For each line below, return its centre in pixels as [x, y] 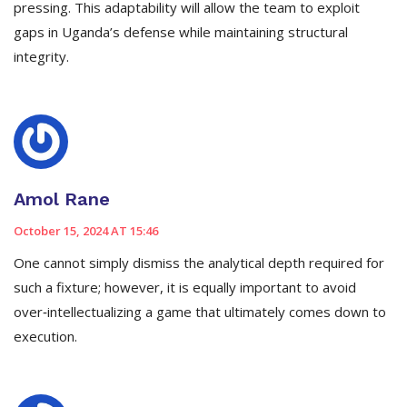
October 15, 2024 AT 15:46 [86, 231]
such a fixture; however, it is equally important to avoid [185, 288]
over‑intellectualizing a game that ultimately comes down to [200, 312]
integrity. [41, 57]
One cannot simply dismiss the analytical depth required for [199, 263]
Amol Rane [62, 199]
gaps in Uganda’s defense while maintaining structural [181, 32]
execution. [45, 337]
